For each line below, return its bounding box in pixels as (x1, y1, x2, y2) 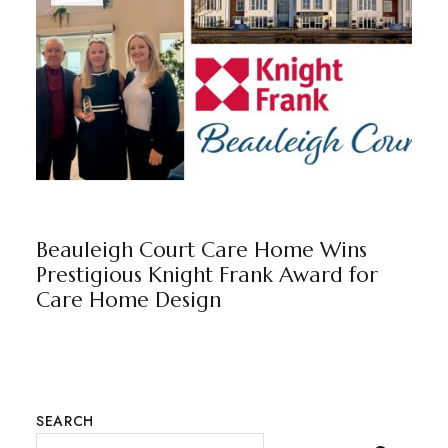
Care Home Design (35, 286, 221, 313)
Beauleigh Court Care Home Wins (35, 236, 367, 263)
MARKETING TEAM (191, 209, 297, 221)
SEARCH (35, 410, 95, 431)
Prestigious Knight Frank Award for (35, 261, 378, 288)
